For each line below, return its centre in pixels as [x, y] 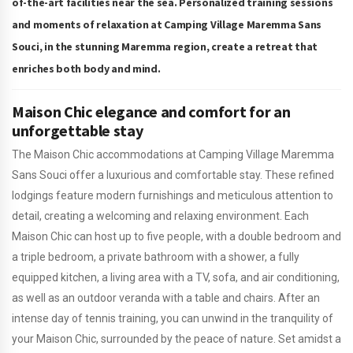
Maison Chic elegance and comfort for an [151, 111]
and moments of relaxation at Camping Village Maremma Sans [167, 24]
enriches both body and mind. [86, 69]
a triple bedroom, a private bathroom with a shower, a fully [156, 257]
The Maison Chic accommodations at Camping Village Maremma [173, 154]
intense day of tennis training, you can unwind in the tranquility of [173, 318]
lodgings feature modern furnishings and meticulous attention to [173, 195]
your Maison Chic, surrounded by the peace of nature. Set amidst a [176, 339]
